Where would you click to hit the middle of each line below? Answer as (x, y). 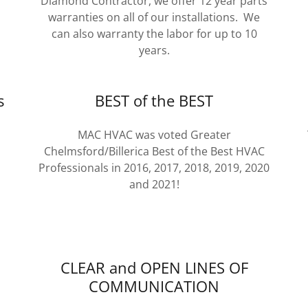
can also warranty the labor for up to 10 (154, 34)
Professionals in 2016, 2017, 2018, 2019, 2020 (154, 168)
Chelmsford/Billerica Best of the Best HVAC (154, 151)
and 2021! (154, 184)
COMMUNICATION (154, 286)
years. (154, 50)
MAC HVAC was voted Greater (154, 135)
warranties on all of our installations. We (154, 17)
